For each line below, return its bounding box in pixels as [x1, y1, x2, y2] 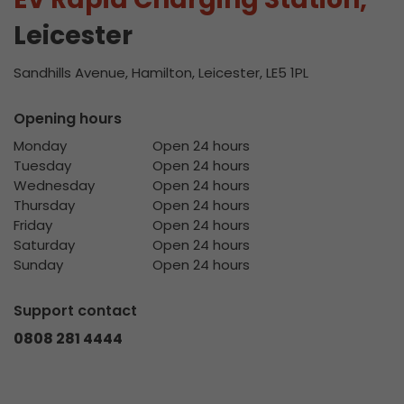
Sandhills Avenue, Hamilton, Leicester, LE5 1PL [14, 63, 308, 82]
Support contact [14, 300, 137, 321]
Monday [14, 136, 67, 155]
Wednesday [14, 176, 95, 195]
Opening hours [14, 108, 122, 129]
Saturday [14, 235, 75, 254]
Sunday [14, 255, 63, 274]
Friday [14, 216, 52, 234]
